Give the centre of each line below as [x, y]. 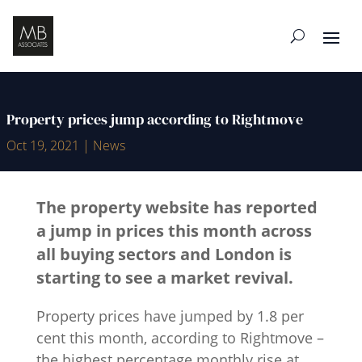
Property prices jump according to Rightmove [155, 120]
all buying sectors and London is [164, 255]
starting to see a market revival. [164, 278]
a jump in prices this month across [174, 231]
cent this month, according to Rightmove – [180, 338]
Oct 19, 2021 [43, 146]
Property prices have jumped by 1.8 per [170, 316]
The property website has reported [177, 208]
